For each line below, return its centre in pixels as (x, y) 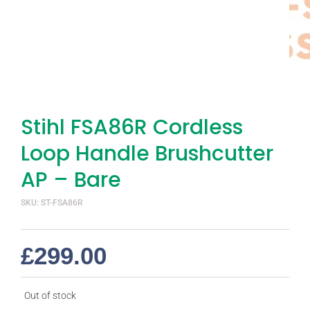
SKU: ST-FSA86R (52, 203)
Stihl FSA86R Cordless (132, 128)
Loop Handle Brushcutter (147, 154)
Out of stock (50, 296)
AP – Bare (71, 180)
